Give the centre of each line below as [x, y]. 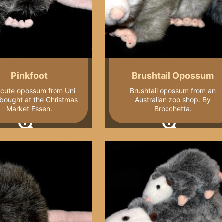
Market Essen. [29, 109]
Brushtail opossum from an [173, 91]
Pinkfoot [29, 75]
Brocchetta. [173, 109]
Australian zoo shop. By [173, 100]
